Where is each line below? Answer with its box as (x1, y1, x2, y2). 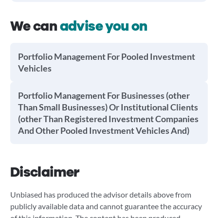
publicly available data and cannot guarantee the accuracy (10, 201, 202, 211)
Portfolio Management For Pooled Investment (18, 51, 195, 62)
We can (10, 17, 60, 36)
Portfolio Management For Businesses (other (18, 90, 190, 101)
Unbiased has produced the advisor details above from (10, 190, 191, 199)
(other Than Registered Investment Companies (18, 113, 199, 124)
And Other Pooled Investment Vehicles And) (18, 125, 189, 136)
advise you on (59, 17, 147, 36)
